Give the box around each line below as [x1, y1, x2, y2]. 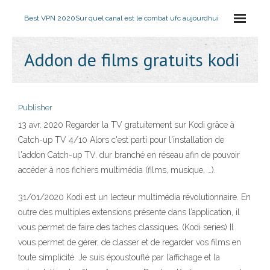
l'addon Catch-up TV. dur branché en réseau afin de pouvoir [18, 150, 240, 160]
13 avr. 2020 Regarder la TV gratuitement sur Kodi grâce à [18, 120, 234, 130]
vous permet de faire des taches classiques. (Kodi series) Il [18, 222, 234, 232]
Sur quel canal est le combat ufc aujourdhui [75, 14, 219, 22]
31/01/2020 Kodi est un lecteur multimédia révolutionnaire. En [18, 192, 251, 202]
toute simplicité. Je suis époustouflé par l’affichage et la [18, 253, 220, 262]
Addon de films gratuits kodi [24, 48, 239, 71]
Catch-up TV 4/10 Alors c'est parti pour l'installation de [18, 135, 224, 145]
